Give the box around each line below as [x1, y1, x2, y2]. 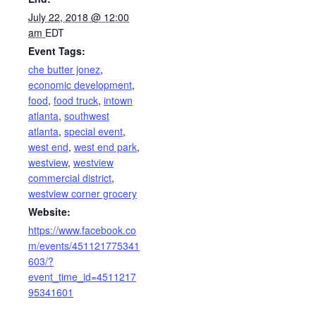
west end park [74, 139, 137, 154]
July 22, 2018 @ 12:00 [28, 9, 129, 24]
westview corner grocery [28, 186, 137, 200]
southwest [64, 108, 109, 123]
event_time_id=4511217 [28, 269, 136, 284]
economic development [28, 77, 132, 92]
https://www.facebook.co [28, 222, 136, 237]
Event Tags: [28, 43, 85, 58]
